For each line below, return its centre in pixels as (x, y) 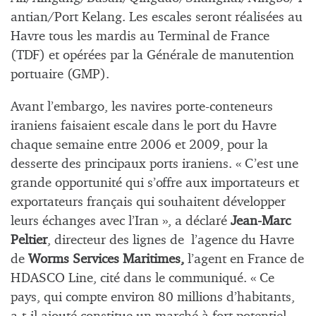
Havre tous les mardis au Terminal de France (140, 36)
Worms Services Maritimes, (104, 260)
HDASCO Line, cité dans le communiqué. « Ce (142, 279)
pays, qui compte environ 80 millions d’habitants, (153, 298)
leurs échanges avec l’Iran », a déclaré (119, 221)
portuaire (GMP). (60, 74)
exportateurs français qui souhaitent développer (148, 202)
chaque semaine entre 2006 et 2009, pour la (139, 145)
